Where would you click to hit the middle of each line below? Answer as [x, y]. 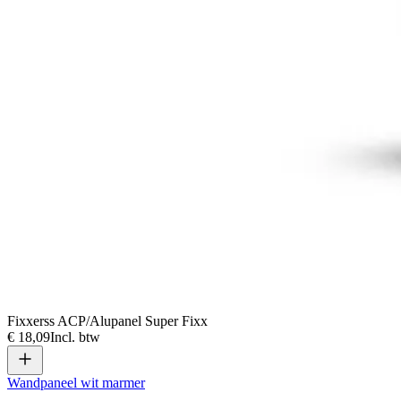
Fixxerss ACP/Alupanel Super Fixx [107, 321]
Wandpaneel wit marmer [76, 383]
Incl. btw [75, 337]
